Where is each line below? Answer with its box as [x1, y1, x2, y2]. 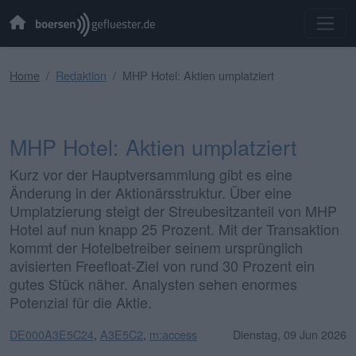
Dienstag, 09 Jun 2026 [233, 325, 346, 342]
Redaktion [56, 66, 106, 83]
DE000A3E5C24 [10, 325, 94, 342]
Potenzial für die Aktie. [10, 291, 152, 312]
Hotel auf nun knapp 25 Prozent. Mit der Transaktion [10, 218, 339, 239]
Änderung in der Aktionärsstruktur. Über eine [10, 181, 292, 203]
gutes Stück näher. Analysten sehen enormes [10, 273, 297, 294]
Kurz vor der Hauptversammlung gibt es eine [10, 163, 292, 184]
